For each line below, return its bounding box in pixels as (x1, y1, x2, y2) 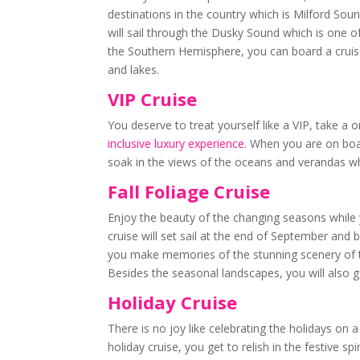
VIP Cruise (108, 87, 202, 111)
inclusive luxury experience (108, 136, 245, 151)
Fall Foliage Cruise (108, 179, 276, 203)
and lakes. (108, 62, 160, 77)
